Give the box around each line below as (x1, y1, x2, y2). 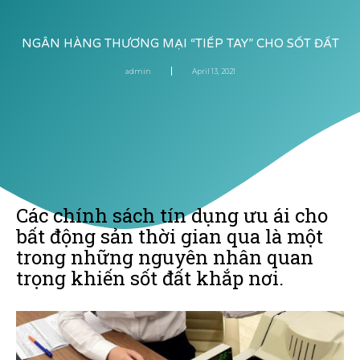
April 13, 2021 (191, 66, 235, 76)
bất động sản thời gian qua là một (16, 223, 323, 249)
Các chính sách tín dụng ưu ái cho (16, 202, 328, 228)
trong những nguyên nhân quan (16, 243, 313, 270)
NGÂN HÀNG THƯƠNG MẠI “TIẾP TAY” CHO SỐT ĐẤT (21, 35, 339, 51)
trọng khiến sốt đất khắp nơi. (16, 264, 284, 291)
